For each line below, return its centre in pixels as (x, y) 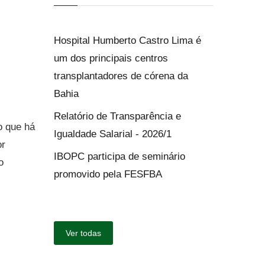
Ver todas (83, 233)
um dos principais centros (111, 58)
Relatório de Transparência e (117, 116)
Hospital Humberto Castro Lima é (127, 41)
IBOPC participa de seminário (119, 156)
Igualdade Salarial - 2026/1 (113, 134)
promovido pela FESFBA (108, 174)
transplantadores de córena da (121, 76)
